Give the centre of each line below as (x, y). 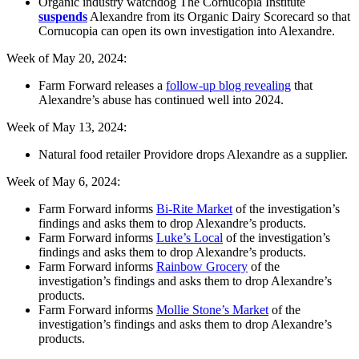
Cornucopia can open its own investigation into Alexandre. (188, 31)
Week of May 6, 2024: (63, 182)
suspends (63, 17)
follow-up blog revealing (228, 86)
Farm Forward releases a (102, 86)
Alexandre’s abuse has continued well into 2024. (161, 100)
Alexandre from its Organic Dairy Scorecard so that (219, 17)
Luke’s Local (190, 238)
